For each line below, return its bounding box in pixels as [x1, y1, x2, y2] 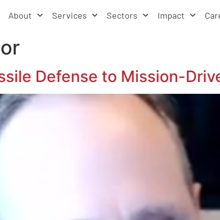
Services [52, 10, 87, 21]
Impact [158, 10, 185, 21]
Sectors [107, 10, 138, 21]
